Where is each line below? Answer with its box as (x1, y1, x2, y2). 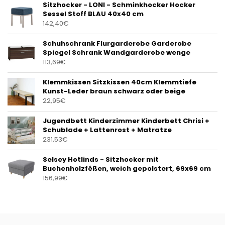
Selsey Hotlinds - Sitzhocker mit (43, 155, 159, 165)
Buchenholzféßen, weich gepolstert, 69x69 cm (43, 164, 211, 174)
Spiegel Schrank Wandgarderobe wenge (43, 48, 190, 58)
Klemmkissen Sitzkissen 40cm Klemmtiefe (43, 77, 196, 87)
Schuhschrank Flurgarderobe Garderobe (43, 39, 191, 49)
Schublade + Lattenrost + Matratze (43, 125, 172, 135)
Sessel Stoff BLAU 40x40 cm (43, 9, 144, 19)
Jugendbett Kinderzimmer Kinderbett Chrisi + (43, 116, 209, 126)
